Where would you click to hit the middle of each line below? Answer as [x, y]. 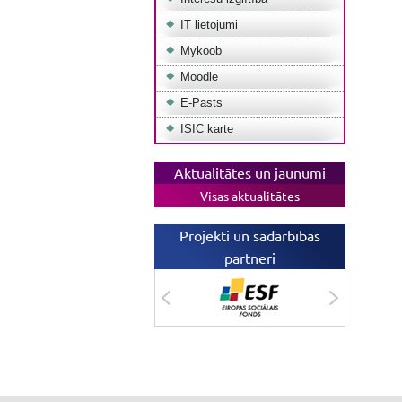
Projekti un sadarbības [249, 235]
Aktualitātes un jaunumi [249, 172]
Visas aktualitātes [249, 196]
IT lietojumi [209, 25]
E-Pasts [201, 103]
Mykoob [201, 51]
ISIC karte [206, 129]
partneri [249, 258]
